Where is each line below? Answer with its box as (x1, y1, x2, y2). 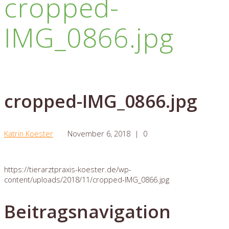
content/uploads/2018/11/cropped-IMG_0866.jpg (4, 174, 169, 185)
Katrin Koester (4, 128, 53, 139)
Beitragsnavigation (4, 199, 171, 224)
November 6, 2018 (67, 128, 130, 139)
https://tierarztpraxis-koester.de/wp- (4, 164, 131, 174)
